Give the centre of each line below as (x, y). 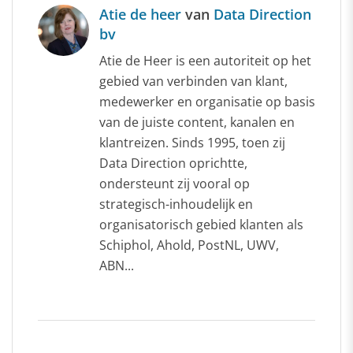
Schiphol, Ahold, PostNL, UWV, (189, 245)
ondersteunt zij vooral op (175, 184)
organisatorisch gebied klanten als (201, 225)
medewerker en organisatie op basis (207, 102)
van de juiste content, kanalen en (197, 123)
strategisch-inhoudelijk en (176, 204)
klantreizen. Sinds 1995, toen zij (192, 143)
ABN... (117, 266)
